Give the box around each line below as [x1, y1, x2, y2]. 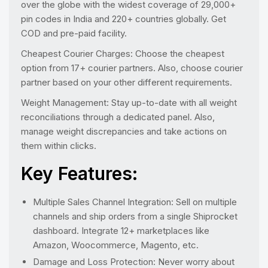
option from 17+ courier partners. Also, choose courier [21, 62, 243, 74]
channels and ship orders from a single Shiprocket [33, 210, 237, 222]
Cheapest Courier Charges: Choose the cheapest [21, 47, 224, 59]
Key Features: [21, 162, 138, 184]
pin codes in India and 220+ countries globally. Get [21, 13, 226, 25]
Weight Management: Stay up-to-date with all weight [21, 96, 237, 108]
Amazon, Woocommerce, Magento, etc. [33, 239, 199, 251]
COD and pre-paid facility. [21, 27, 127, 39]
